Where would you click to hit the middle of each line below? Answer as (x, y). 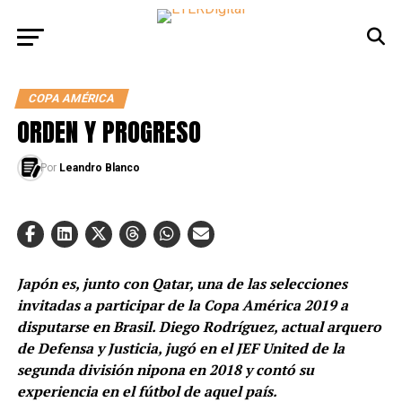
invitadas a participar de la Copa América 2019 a (182, 305)
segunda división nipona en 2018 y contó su (165, 370)
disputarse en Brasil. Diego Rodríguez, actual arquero (199, 327)
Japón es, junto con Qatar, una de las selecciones (182, 284)
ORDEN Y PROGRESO (109, 131)
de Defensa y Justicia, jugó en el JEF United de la (180, 348)
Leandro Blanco (99, 168)
